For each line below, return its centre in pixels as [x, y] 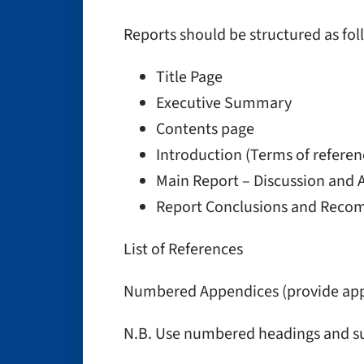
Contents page [205, 129]
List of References [183, 249]
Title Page [189, 77]
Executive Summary [224, 103]
